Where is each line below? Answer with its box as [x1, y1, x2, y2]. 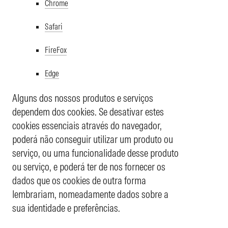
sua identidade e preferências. [12, 201, 120, 214]
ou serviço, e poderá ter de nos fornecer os [12, 160, 165, 173]
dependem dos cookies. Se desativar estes [12, 105, 164, 118]
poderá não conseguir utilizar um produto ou [12, 132, 173, 146]
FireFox [45, 44, 67, 55]
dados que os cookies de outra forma [12, 174, 146, 187]
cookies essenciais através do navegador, [12, 119, 162, 132]
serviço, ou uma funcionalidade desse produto [12, 146, 179, 159]
